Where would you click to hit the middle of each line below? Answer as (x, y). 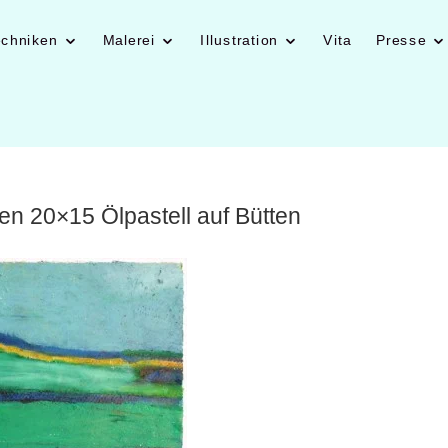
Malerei (129, 40)
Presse (401, 40)
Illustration (239, 40)
